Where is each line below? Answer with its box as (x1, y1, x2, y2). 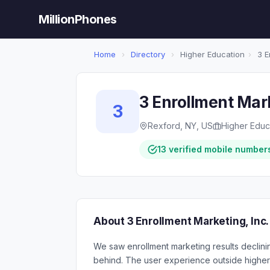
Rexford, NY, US (148, 121, 213, 131)
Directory (131, 49, 165, 59)
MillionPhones (39, 12, 117, 27)
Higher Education (178, 49, 245, 59)
